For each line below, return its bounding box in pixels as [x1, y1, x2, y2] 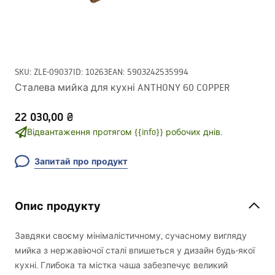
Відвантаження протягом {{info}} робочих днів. [27, 126, 222, 137]
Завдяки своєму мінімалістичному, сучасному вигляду [15, 230, 247, 241]
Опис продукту [15, 198, 101, 214]
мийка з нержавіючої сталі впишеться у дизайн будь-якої [15, 245, 255, 256]
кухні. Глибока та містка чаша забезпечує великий [15, 260, 228, 271]
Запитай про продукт [34, 155, 128, 168]
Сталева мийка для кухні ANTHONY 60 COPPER [15, 81, 230, 93]
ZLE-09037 [34, 66, 73, 77]
